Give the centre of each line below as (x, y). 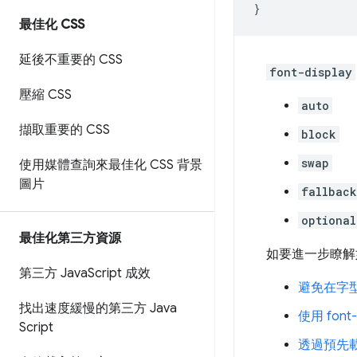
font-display (311, 73)
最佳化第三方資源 (70, 238)
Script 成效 (119, 273)
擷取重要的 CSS (65, 130)
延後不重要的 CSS (71, 60)
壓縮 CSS (45, 95)
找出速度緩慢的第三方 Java (98, 308)
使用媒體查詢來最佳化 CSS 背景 (111, 165)
